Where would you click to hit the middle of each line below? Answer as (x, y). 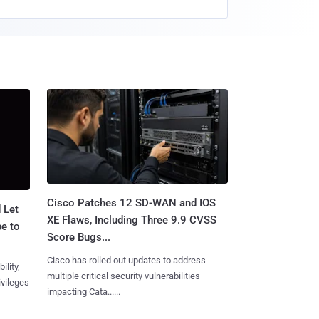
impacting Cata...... (83, 291)
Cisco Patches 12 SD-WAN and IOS (131, 203)
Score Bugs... (78, 237)
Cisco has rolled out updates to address (126, 260)
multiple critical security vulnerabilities (123, 276)
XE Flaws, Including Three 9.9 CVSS (131, 220)
